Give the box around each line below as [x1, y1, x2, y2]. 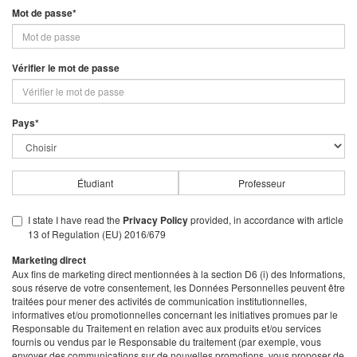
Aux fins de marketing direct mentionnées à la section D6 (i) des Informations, [12, 266, 345, 280]
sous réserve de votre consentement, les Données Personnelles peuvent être [12, 280, 345, 294]
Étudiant [77, 175, 113, 190]
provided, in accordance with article [188, 212, 343, 226]
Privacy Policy [123, 212, 188, 227]
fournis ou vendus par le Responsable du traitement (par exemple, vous [12, 334, 321, 348]
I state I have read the [28, 212, 123, 226]
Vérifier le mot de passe [12, 60, 120, 75]
